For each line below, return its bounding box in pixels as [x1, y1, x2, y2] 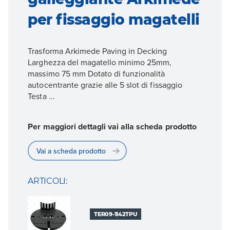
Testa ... [28, 90, 55, 102]
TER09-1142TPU [94, 210, 138, 218]
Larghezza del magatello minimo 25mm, [28, 56, 172, 68]
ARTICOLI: [28, 176, 67, 186]
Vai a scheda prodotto [36, 145, 106, 156]
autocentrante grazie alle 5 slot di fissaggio [28, 79, 182, 90]
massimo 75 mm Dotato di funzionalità [28, 67, 165, 79]
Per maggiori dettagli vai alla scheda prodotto [28, 121, 197, 133]
